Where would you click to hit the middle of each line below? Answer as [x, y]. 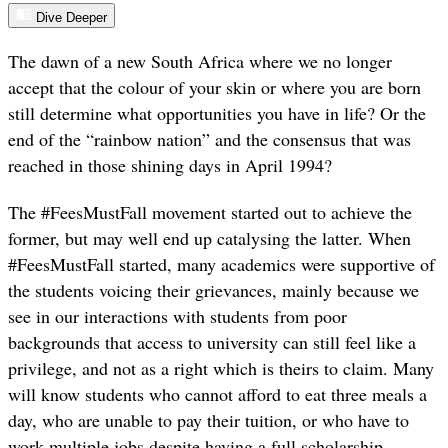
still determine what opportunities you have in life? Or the [217, 113]
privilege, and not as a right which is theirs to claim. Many [221, 367]
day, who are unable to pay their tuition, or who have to [208, 419]
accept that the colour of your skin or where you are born [214, 87]
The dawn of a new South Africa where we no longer [200, 61]
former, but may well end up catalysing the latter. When [209, 237]
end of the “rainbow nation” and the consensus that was [209, 139]
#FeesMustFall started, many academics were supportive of [221, 263]
